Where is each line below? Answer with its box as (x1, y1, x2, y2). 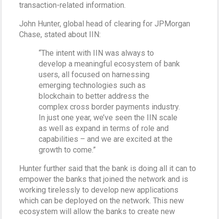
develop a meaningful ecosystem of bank (39, 59, 180, 68)
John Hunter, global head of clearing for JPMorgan (19, 19, 191, 28)
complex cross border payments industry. (39, 102, 180, 111)
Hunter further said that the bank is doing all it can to (19, 164, 197, 173)
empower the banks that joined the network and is (19, 175, 189, 184)
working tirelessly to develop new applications (19, 185, 179, 195)
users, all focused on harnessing (39, 70, 150, 79)
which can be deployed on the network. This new (19, 196, 184, 205)
